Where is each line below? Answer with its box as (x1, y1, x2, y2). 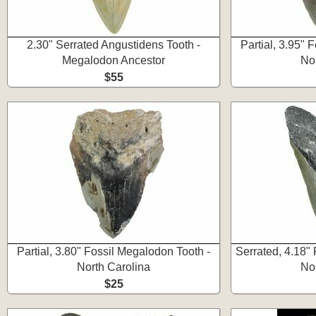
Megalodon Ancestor (62, 54, 165, 66)
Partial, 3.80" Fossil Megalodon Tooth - (17, 245, 210, 257)
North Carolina (77, 261, 150, 273)
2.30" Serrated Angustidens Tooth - (27, 39, 200, 51)
